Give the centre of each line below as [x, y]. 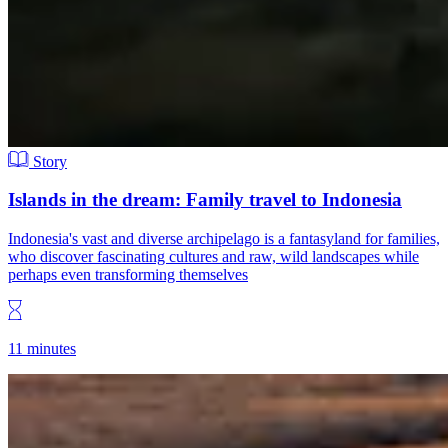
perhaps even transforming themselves [128, 275]
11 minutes [42, 349]
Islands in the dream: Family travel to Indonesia [205, 200]
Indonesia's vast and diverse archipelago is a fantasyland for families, [224, 239]
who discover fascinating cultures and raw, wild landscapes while [213, 257]
